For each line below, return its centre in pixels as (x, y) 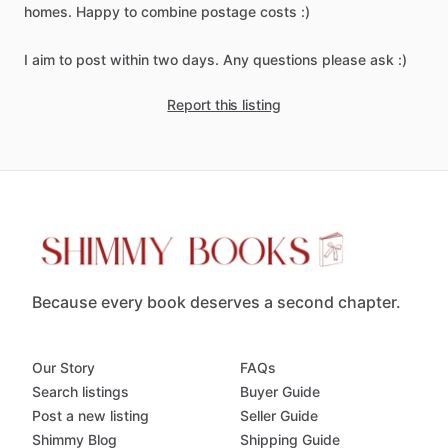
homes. (48, 11)
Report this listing (224, 104)
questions (285, 59)
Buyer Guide (280, 392)
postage (228, 11)
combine (169, 11)
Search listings (80, 392)
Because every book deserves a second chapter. (216, 302)
